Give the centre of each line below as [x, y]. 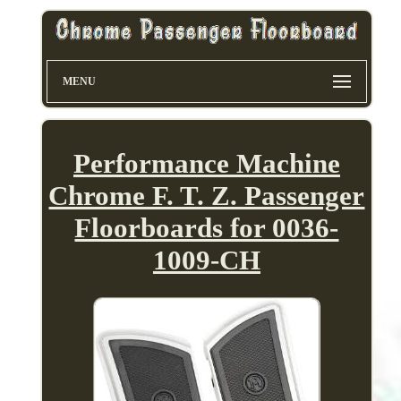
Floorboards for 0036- [207, 228]
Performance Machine [206, 164]
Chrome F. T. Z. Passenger [207, 196]
